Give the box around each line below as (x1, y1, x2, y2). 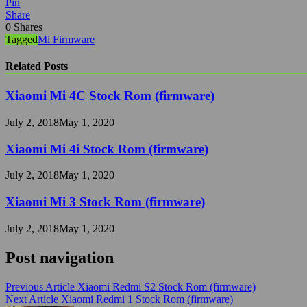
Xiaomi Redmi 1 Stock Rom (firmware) (61, 293, 233, 305)
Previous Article (5, 280, 75, 293)
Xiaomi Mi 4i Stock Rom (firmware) (5, 141, 208, 156)
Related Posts (5, 60, 68, 72)
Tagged (5, 33, 38, 45)
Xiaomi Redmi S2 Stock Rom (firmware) (77, 280, 256, 293)
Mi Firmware (38, 33, 95, 45)
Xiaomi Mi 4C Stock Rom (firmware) (5, 88, 214, 103)
